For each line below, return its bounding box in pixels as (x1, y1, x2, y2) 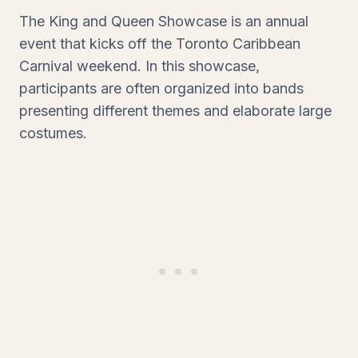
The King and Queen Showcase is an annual (19, 12, 308, 30)
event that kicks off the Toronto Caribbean (19, 34, 300, 52)
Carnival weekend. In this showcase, (19, 57, 260, 74)
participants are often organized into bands (19, 79, 304, 97)
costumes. (19, 124, 87, 141)
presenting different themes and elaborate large (19, 101, 332, 119)
